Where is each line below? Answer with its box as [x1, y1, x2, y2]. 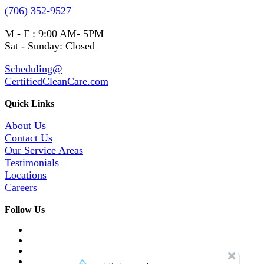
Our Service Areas [5, 144, 83, 157]
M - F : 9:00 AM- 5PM [5, 28, 104, 40]
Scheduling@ [5, 63, 62, 75]
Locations [5, 169, 47, 181]
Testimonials [5, 157, 59, 169]
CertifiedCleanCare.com [5, 75, 108, 88]
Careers [5, 181, 37, 194]
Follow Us [5, 204, 45, 215]
